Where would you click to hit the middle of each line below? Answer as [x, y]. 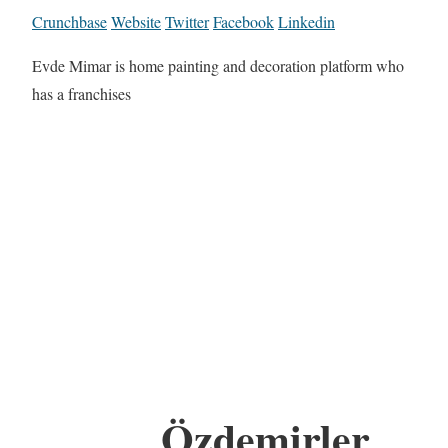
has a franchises [81, 94]
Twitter [187, 22]
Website [136, 22]
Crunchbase [69, 22]
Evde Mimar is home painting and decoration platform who [218, 66]
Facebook [243, 22]
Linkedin [306, 22]
